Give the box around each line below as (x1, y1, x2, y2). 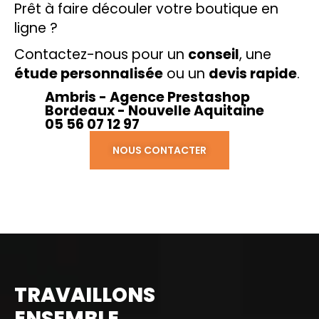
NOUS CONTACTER (113, 142, 206, 157)
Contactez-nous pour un (14, 44, 188, 64)
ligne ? (14, 18, 58, 38)
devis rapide (209, 63, 297, 83)
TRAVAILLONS (14, 281, 155, 309)
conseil (188, 44, 239, 64)
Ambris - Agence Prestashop (45, 87, 250, 107)
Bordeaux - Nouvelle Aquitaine (45, 100, 264, 120)
